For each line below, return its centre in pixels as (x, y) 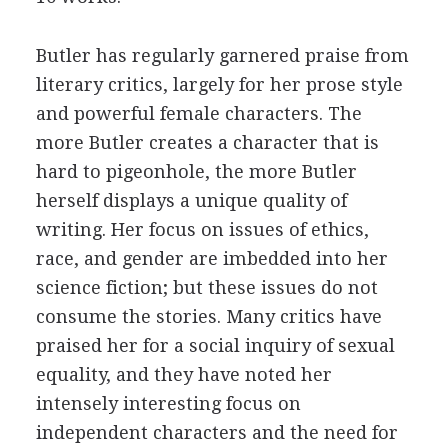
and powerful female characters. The (198, 113)
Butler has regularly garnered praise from (222, 55)
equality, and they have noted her (183, 374)
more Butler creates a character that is (207, 142)
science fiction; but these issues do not (206, 287)
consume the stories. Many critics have (208, 316)
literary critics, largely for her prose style (219, 84)
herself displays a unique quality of (191, 200)
